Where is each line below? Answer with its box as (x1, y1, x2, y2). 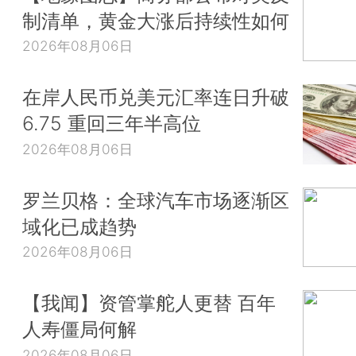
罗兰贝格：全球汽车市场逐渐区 (22, 188, 289, 212)
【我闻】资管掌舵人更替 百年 (22, 291, 276, 315)
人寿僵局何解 (22, 317, 137, 342)
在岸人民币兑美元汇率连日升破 (22, 85, 289, 110)
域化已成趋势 (22, 214, 137, 238)
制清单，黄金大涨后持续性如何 (22, 8, 289, 33)
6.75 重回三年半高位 (22, 111, 201, 136)
